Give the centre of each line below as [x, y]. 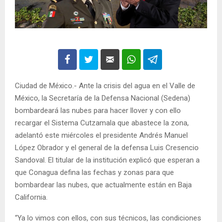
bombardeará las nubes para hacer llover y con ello [98, 111]
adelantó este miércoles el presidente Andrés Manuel [101, 136]
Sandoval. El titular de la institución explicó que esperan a [107, 160]
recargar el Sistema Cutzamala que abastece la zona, [102, 123]
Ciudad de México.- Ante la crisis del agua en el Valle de [105, 86]
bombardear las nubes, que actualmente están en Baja [103, 185]
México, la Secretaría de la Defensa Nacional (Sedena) [103, 98]
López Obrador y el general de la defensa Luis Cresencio [107, 148]
